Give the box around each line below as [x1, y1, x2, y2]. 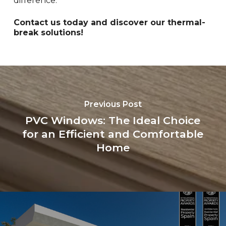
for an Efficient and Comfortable [22, 127, 204, 140]
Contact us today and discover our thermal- [13, 18, 205, 28]
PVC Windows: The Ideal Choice [25, 114, 201, 127]
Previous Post [84, 99, 142, 109]
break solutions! [13, 28, 83, 38]
